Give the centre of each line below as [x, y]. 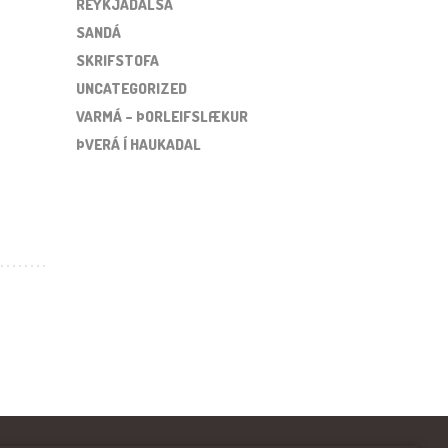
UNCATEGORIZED [131, 88]
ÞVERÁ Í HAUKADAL [138, 144]
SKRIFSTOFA [117, 60]
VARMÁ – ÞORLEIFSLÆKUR [162, 116]
